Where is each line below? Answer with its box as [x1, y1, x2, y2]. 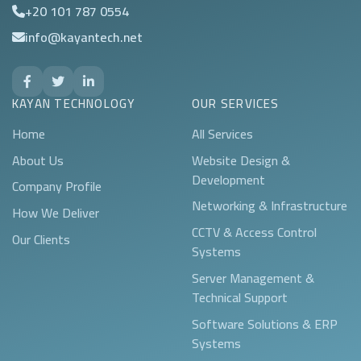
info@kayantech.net [25, 24, 143, 49]
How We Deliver [12, 201, 99, 226]
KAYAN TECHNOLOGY [12, 91, 136, 115]
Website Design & [192, 147, 290, 172]
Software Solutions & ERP [192, 311, 338, 336]
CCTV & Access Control [192, 220, 317, 245]
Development [192, 167, 265, 192]
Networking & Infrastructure [192, 193, 347, 218]
